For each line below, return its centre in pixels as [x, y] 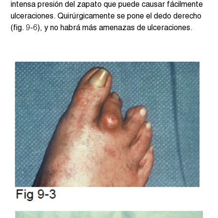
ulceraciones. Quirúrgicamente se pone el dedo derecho [107, 17]
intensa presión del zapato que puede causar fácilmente [108, 5]
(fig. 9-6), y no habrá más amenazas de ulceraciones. [102, 28]
